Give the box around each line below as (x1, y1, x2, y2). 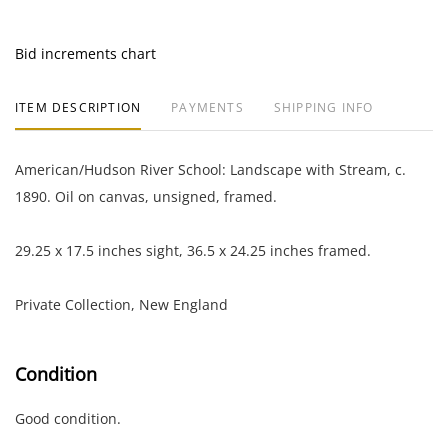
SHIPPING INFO (273, 98, 374, 116)
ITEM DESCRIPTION (15, 98, 142, 116)
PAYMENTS (171, 98, 244, 116)
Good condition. (15, 408, 121, 428)
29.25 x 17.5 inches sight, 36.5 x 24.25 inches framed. (15, 240, 371, 260)
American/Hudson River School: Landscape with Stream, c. (15, 159, 406, 179)
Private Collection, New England (15, 294, 228, 314)
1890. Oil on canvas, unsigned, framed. (15, 186, 277, 206)
